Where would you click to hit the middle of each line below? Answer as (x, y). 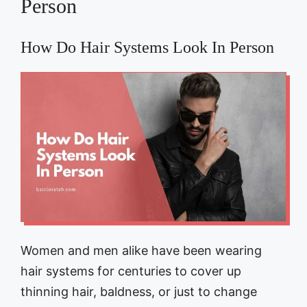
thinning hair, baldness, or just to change (139, 291)
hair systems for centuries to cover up (131, 271)
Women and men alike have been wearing (141, 250)
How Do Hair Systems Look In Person (147, 47)
